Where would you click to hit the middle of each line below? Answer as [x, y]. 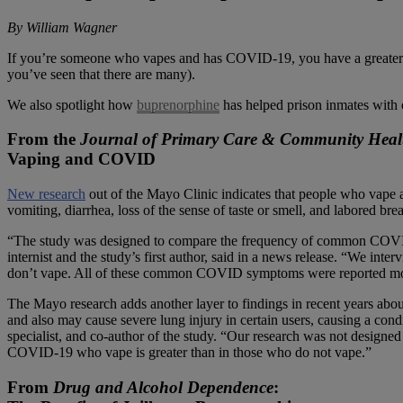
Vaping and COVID [81, 159]
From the [44, 139]
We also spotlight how [72, 104]
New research [46, 194]
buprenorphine [178, 104]
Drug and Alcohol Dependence [163, 387]
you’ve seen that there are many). [101, 74]
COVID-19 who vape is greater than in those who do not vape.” [189, 353]
